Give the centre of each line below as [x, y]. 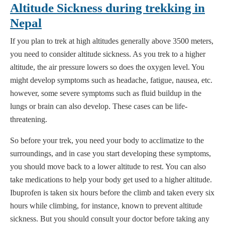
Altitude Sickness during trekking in [107, 8]
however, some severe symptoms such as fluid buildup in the [106, 93]
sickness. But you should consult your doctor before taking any [110, 219]
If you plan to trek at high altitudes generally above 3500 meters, [112, 41]
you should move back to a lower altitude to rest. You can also [108, 167]
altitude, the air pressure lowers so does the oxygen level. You [107, 67]
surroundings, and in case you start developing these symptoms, [110, 154]
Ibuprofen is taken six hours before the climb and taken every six [112, 193]
